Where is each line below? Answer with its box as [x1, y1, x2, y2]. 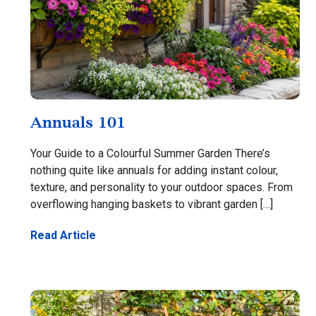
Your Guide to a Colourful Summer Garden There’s [30, 147, 271, 161]
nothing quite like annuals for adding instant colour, [30, 164, 279, 178]
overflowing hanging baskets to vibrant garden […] [30, 197, 274, 212]
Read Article [30, 229, 97, 243]
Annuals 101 [30, 114, 126, 131]
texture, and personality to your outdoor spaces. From [30, 181, 293, 195]
